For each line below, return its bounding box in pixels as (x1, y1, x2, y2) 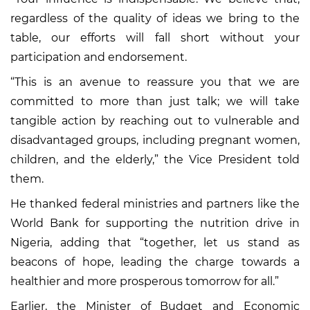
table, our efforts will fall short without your (10, 30, 300, 44)
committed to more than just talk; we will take (10, 94, 300, 108)
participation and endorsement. (10, 50, 187, 64)
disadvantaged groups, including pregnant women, (10, 133, 300, 147)
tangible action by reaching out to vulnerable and (10, 113, 300, 127)
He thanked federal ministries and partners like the (10, 197, 300, 210)
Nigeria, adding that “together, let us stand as (10, 235, 300, 249)
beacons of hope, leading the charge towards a (10, 255, 300, 268)
